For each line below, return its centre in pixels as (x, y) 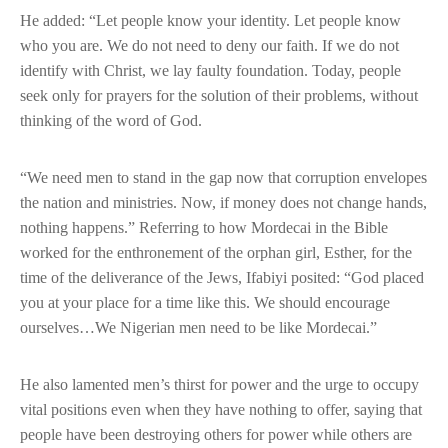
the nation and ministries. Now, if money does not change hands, (223, 203)
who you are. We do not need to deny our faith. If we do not (209, 46)
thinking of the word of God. (111, 121)
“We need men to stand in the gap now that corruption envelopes (223, 178)
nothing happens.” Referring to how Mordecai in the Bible (204, 228)
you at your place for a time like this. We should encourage (205, 303)
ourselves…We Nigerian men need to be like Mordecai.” (198, 328)
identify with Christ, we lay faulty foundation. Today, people (210, 71)
